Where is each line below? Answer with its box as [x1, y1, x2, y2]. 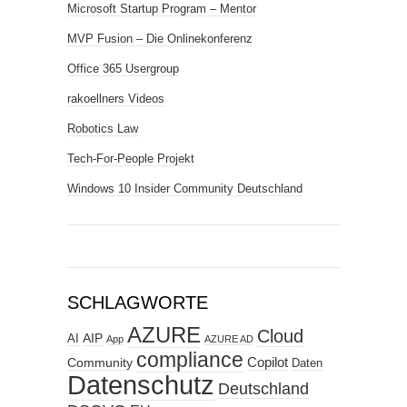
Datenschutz [67, 370, 214, 400]
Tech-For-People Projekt [67, 152, 194, 165]
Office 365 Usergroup [67, 62, 179, 75]
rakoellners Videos [67, 92, 164, 105]
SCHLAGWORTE [67, 293, 208, 313]
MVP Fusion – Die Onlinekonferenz [67, 32, 253, 45]
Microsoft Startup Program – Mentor [67, 2, 256, 15]
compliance [136, 348, 243, 372]
